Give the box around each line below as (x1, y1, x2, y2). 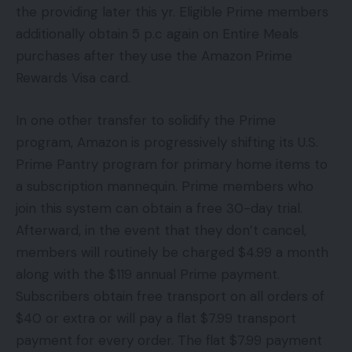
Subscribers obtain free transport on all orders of (16, 287, 324, 305)
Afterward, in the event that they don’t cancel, (16, 221, 306, 239)
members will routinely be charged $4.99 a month (16, 243, 328, 261)
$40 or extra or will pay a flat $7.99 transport (16, 309, 296, 327)
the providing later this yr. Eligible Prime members (16, 3, 328, 21)
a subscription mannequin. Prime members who (16, 177, 313, 195)
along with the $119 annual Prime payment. (16, 265, 280, 283)
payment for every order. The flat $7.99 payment (16, 331, 322, 349)
